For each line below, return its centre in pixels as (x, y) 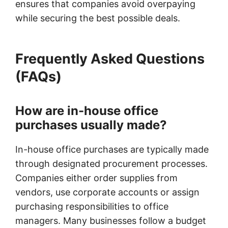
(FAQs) (38, 76)
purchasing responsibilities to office (92, 206)
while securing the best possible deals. (98, 18)
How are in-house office (87, 110)
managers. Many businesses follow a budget (111, 220)
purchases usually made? (91, 125)
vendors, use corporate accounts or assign (107, 192)
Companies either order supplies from (96, 178)
